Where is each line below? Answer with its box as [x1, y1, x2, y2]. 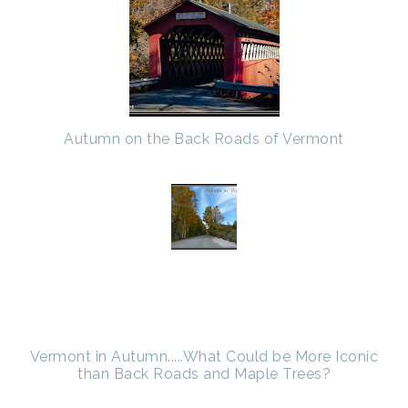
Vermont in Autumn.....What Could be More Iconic [29, 348, 379, 366]
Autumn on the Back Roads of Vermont [64, 130, 344, 148]
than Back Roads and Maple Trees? [77, 365, 331, 383]
